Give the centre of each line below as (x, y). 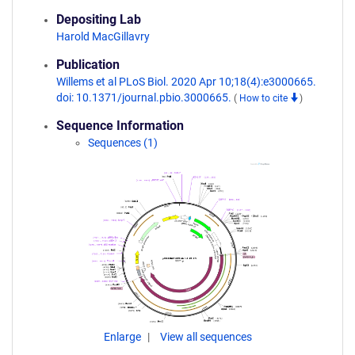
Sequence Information (120, 126)
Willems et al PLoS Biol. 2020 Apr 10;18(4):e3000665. (186, 82)
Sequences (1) (123, 143)
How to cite (265, 98)
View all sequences (206, 337)
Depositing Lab (99, 19)
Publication (88, 65)
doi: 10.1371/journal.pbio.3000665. (145, 97)
